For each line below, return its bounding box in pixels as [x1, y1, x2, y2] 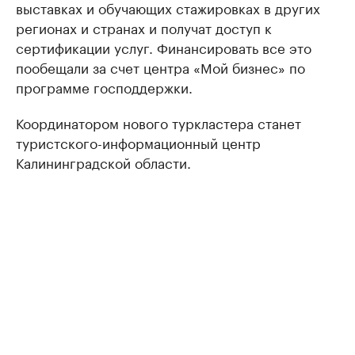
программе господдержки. [16, 76, 193, 97]
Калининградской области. [16, 151, 191, 172]
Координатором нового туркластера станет [16, 112, 301, 132]
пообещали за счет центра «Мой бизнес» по [16, 56, 305, 77]
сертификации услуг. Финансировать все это [16, 36, 311, 57]
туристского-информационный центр [16, 132, 261, 152]
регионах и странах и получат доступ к [16, 17, 272, 37]
